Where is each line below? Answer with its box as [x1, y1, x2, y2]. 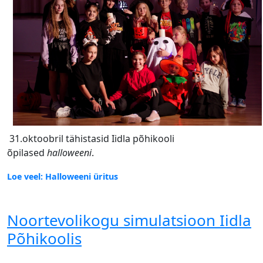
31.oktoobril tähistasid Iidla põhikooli [7, 132, 174, 146]
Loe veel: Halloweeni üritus [7, 171, 118, 183]
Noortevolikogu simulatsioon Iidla [7, 210, 251, 231]
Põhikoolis [7, 228, 82, 249]
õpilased [7, 146, 47, 160]
